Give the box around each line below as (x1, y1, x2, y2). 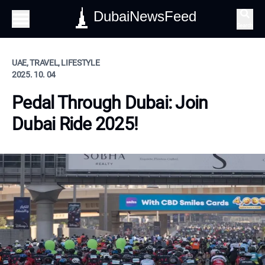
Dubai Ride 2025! (12, 114, 138, 134)
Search (236, 21, 253, 28)
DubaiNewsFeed (93, 8, 196, 24)
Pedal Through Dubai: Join (12, 92, 208, 113)
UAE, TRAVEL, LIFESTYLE (12, 58, 100, 67)
